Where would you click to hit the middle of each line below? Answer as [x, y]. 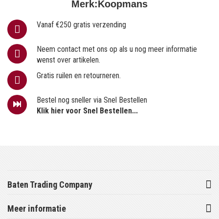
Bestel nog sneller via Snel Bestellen [92, 100]
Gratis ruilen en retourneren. [79, 75]
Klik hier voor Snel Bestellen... [87, 110]
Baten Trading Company [50, 184]
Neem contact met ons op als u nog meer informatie [117, 49]
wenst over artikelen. [68, 60]
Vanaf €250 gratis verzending [81, 24]
